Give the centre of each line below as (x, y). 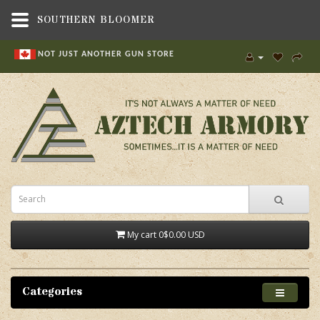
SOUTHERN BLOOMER (96, 20)
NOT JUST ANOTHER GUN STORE (106, 54)
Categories (52, 291)
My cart (142, 234)
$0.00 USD (184, 234)
